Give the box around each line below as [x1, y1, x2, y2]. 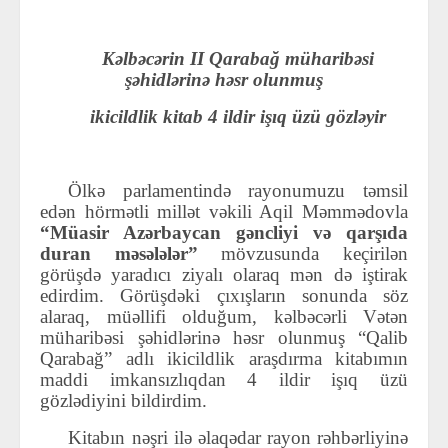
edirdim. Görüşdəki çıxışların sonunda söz [40, 285, 408, 307]
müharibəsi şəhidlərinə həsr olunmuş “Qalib [40, 327, 408, 349]
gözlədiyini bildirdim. [40, 390, 207, 412]
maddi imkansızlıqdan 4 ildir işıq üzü [40, 369, 408, 391]
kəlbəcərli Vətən [273, 306, 408, 328]
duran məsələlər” [40, 243, 222, 265]
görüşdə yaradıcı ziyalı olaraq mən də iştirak [40, 264, 408, 286]
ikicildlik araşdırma [167, 348, 335, 370]
